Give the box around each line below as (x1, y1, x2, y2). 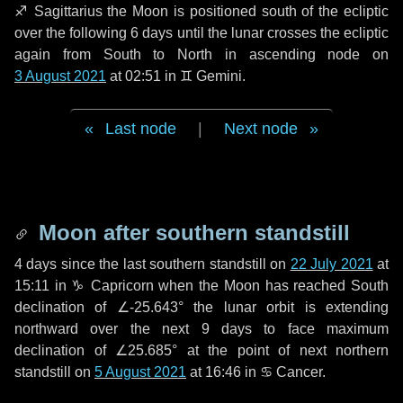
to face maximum (251, 321, 389, 336)
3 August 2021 (14, 68, 106, 84)
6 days (130, 25, 174, 40)
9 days (201, 321, 252, 336)
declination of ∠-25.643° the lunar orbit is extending (14, 300, 389, 315)
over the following (14, 25, 131, 40)
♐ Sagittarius (14, 4, 103, 19)
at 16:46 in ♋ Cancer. (186, 364, 326, 380)
